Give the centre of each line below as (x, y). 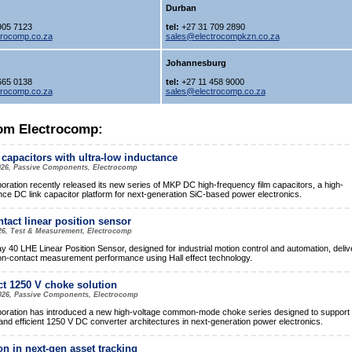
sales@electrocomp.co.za (215, 91)
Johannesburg (196, 63)
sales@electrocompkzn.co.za (222, 36)
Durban (181, 8)
